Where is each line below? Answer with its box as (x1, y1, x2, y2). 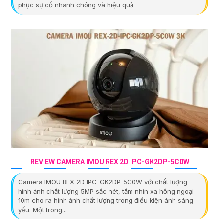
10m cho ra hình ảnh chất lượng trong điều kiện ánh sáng (18, 196, 193, 204)
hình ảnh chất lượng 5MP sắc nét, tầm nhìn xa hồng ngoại (18, 187, 194, 195)
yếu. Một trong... (18, 205, 66, 214)
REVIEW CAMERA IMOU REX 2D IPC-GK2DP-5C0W (30, 157, 189, 166)
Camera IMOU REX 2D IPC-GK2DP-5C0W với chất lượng (18, 177, 187, 186)
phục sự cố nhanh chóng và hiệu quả (18, 1, 133, 9)
